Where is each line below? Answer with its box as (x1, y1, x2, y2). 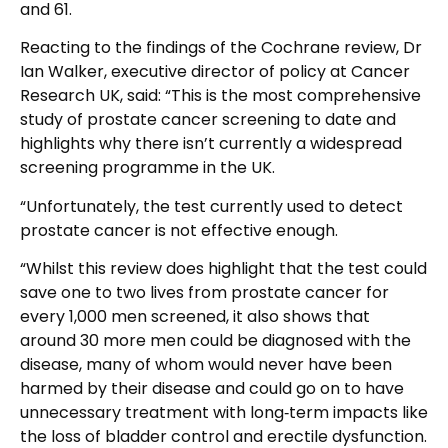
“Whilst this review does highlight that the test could (20, 257, 427, 281)
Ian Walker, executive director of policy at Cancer (20, 60, 410, 84)
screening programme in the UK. (20, 156, 275, 180)
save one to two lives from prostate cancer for (20, 281, 389, 305)
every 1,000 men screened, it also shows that (20, 305, 370, 329)
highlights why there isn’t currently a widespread (20, 132, 402, 156)
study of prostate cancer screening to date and (20, 108, 396, 132)
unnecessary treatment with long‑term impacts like (20, 401, 428, 425)
